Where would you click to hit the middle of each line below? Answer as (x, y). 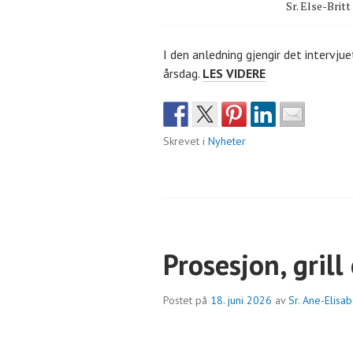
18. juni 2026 (241, 300)
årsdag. (183, 73)
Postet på (187, 300)
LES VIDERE (234, 73)
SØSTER (287, 72)
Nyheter (227, 141)
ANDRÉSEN (295, 110)
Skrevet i (186, 141)
